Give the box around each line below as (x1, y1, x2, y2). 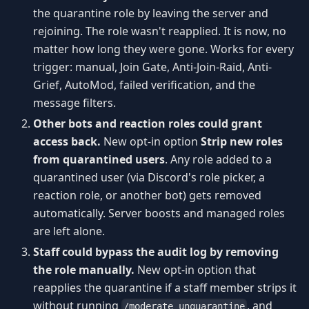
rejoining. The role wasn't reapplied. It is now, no (33, 23, 286, 39)
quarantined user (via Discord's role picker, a (33, 169, 265, 185)
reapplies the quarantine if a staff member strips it (33, 279, 297, 295)
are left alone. (33, 223, 105, 239)
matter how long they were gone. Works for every (33, 41, 294, 57)
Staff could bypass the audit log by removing (33, 243, 279, 259)
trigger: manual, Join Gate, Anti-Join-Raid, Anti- (33, 59, 272, 74)
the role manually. (33, 261, 134, 277)
